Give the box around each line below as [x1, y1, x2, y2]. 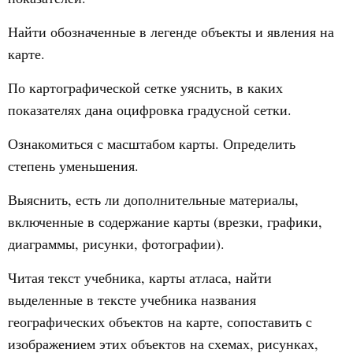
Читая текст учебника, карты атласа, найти [8, 268, 272, 287]
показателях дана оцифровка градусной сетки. [8, 100, 292, 119]
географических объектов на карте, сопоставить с [8, 312, 312, 331]
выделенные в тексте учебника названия [8, 290, 256, 309]
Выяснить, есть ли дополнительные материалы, [8, 190, 299, 209]
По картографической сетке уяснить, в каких [8, 78, 283, 97]
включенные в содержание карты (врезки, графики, [8, 212, 322, 231]
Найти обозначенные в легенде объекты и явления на [8, 22, 334, 41]
